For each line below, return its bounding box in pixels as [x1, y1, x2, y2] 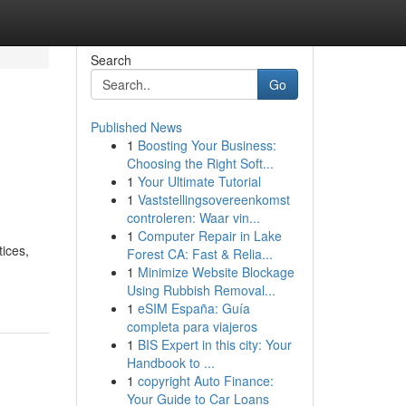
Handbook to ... [126, 353, 215, 372]
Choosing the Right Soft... [126, 154, 274, 172]
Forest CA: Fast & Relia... [126, 245, 273, 263]
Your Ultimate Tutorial [137, 172, 261, 190]
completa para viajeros [126, 317, 257, 335]
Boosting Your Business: [137, 136, 276, 154]
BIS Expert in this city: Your [137, 335, 292, 353]
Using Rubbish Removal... [126, 281, 275, 299]
